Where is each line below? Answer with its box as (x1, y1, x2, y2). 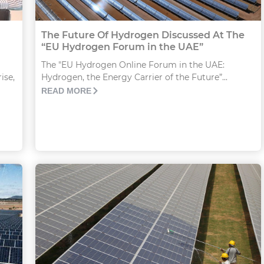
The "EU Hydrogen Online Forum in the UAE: (41, 59, 225, 70)
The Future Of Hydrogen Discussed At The (41, 29, 245, 41)
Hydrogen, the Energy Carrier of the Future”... (41, 71, 227, 82)
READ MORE (41, 85, 91, 95)
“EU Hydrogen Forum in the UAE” (41, 41, 203, 52)
